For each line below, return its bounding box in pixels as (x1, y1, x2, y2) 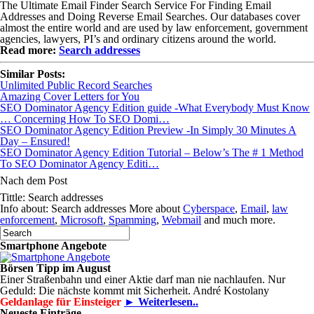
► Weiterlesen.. (124, 296, 198, 308)
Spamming (109, 214, 156, 226)
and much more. (201, 214, 275, 226)
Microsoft (60, 214, 103, 226)
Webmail (162, 214, 201, 226)
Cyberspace (183, 203, 235, 214)
